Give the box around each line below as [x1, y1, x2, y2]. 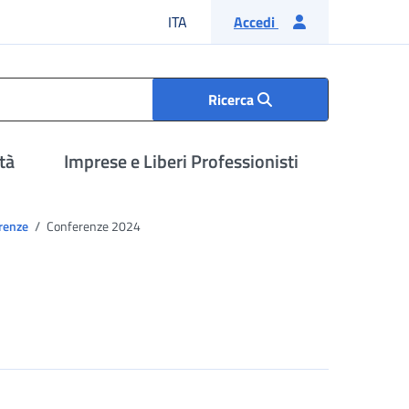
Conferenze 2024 [44, 216, 141, 236]
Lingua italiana [186, 10, 278, 32]
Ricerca [208, 89, 257, 110]
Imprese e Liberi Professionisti [64, 147, 299, 175]
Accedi [234, 11, 278, 33]
